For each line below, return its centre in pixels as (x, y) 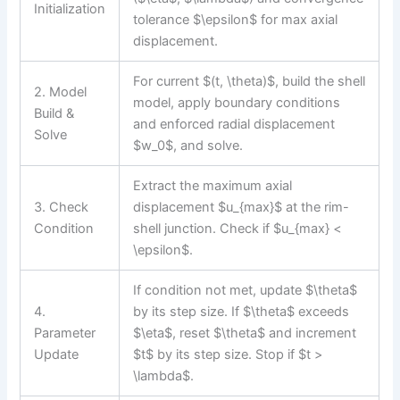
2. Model (61, 92)
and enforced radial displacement (234, 124)
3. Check (62, 207)
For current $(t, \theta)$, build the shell (250, 81)
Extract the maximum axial (213, 185)
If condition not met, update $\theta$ (246, 290)
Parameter (65, 333)
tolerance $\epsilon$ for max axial (236, 19)
